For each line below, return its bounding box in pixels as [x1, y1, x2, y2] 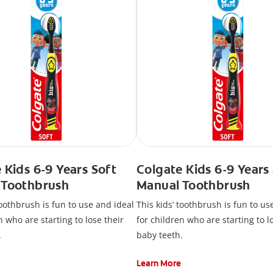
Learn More [136, 257, 181, 269]
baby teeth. [136, 229, 183, 241]
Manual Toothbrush [136, 177, 250, 193]
